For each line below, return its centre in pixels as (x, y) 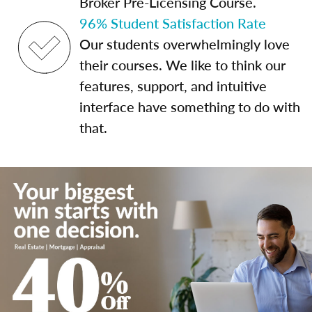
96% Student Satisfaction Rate (173, 23)
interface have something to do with (190, 107)
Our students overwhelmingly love (185, 44)
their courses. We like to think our (182, 65)
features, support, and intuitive (173, 86)
